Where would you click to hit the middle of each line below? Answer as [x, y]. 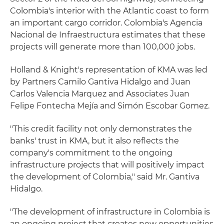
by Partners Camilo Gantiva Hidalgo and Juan [100, 82]
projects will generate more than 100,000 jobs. [102, 47]
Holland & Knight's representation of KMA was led [109, 70]
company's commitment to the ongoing [91, 153]
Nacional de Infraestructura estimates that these [108, 35]
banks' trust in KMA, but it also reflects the [94, 141]
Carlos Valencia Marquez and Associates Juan [100, 94]
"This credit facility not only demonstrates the [101, 129]
